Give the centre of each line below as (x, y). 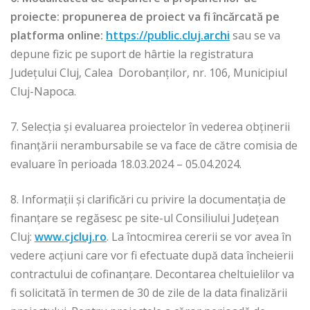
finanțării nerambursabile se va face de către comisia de (154, 146)
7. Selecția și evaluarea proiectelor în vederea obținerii (150, 127)
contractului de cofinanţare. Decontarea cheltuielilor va (152, 274)
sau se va (255, 36)
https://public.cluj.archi (168, 36)
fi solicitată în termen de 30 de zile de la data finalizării (149, 293)
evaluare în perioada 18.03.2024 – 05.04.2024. (126, 164)
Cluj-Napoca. (43, 92)
